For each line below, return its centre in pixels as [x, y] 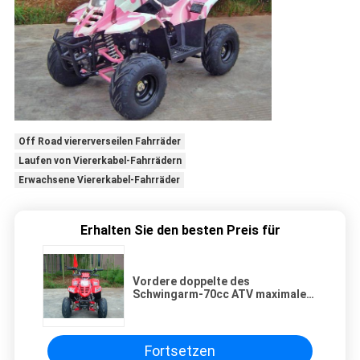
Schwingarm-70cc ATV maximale [219, 294]
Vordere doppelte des [191, 281]
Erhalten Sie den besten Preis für [180, 230]
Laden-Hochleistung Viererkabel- [222, 307]
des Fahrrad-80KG [182, 319]
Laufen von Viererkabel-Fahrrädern [100, 160]
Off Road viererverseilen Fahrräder [99, 141]
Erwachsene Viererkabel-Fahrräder [99, 180]
